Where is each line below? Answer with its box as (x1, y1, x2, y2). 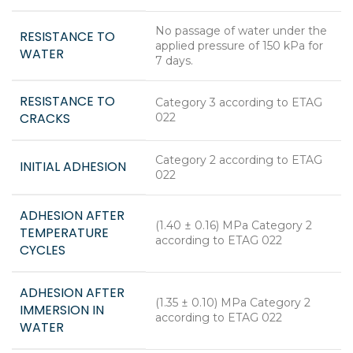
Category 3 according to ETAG (155, 95, 322, 110)
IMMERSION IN (20, 301, 104, 320)
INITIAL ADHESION (20, 158, 126, 176)
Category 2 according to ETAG (155, 153, 322, 168)
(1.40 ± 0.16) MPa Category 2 (155, 218, 312, 233)
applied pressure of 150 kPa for (155, 39, 323, 54)
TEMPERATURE (20, 224, 109, 243)
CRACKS (20, 110, 70, 128)
